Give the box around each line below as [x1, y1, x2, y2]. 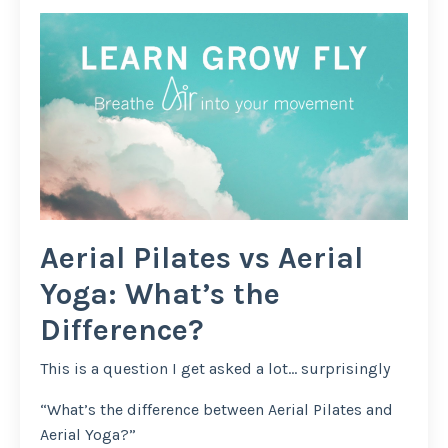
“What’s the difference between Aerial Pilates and [40, 400, 393, 420]
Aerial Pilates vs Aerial [40, 240, 363, 277]
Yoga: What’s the [40, 276, 280, 313]
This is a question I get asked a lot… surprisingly [40, 359, 394, 379]
